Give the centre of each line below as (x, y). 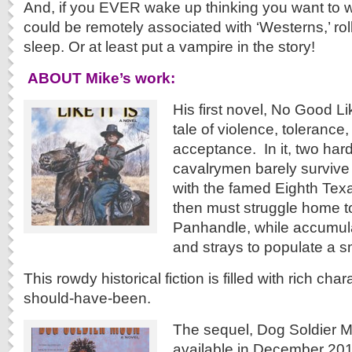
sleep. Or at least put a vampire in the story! (169, 46)
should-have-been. (87, 298)
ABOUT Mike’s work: (99, 78)
